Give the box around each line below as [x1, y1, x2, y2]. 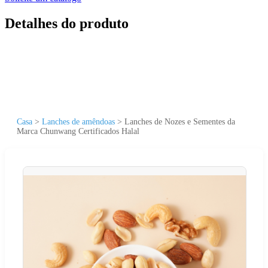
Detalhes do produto [5, 15, 129, 31]
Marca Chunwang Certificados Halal [17, 126, 139, 136]
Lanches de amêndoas [42, 117, 115, 126]
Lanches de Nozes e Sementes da [124, 117, 235, 126]
